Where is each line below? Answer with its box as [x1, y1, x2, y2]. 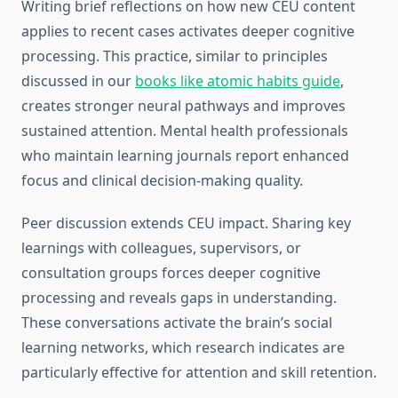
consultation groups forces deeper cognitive [21, 263, 321, 283]
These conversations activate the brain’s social [21, 313, 332, 333]
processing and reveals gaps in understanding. [21, 288, 337, 308]
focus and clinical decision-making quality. [21, 171, 303, 191]
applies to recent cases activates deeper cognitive [21, 21, 354, 42]
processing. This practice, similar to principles [21, 46, 328, 67]
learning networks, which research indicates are [21, 338, 345, 358]
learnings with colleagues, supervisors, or [21, 238, 301, 259]
